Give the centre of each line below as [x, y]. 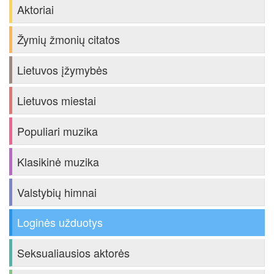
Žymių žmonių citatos [68, 39]
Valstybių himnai [57, 192]
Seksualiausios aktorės [73, 253]
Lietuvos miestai [57, 101]
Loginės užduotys [60, 222]
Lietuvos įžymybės [62, 70]
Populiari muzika [57, 131]
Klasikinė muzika [58, 161]
